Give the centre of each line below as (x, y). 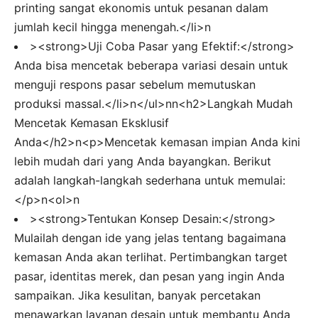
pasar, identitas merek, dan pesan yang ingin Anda (149, 276)
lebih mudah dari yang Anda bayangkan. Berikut (143, 161)
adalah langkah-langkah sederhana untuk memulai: (150, 180)
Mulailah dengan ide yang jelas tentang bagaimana (150, 237)
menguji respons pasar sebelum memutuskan (135, 84)
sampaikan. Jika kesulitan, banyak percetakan (137, 295)
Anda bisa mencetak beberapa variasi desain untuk (151, 65)
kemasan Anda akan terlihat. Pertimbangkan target (151, 257)
